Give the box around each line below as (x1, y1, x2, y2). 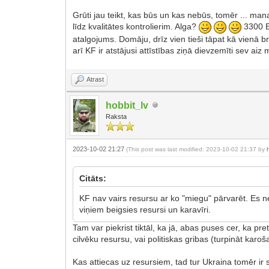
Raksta (106, 112, 127, 120)
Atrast (86, 75, 104, 83)
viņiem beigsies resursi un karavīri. (79, 204, 211, 214)
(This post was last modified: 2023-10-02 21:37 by (126, 145, 267, 153)
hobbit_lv (106, 100, 149, 110)
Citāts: (79, 173, 107, 183)
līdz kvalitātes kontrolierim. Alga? (73, 22, 199, 32)
